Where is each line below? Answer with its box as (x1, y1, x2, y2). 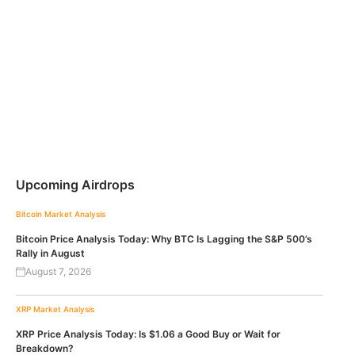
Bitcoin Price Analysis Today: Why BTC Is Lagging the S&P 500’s (16, 233, 312, 246)
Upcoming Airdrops (16, 177, 135, 193)
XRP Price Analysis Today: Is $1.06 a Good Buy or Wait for (16, 328, 281, 341)
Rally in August (16, 247, 85, 260)
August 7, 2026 (25, 265, 91, 278)
